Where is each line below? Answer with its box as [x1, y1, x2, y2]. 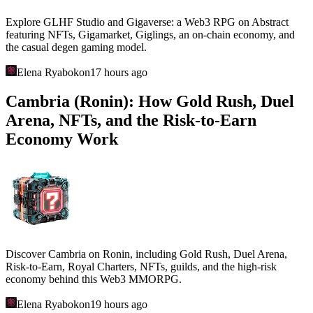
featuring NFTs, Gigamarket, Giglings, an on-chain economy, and [6, 28, 295, 41]
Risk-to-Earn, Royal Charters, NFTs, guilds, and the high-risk [6, 261, 277, 273]
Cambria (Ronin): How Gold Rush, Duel [6, 92, 294, 111]
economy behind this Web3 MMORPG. [6, 273, 182, 286]
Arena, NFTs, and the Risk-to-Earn [6, 111, 256, 130]
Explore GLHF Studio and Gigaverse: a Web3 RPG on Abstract [6, 15, 289, 28]
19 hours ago [90, 298, 147, 311]
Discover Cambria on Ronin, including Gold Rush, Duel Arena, [6, 248, 287, 261]
